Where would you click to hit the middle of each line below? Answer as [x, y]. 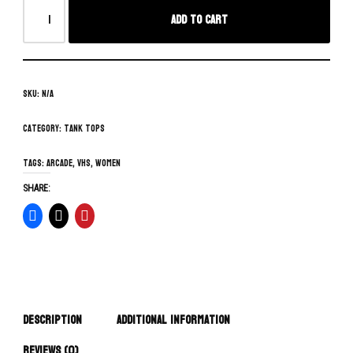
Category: [43, 128]
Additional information [173, 320]
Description [52, 320]
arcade [59, 163]
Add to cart [200, 20]
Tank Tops [84, 128]
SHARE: [37, 188]
